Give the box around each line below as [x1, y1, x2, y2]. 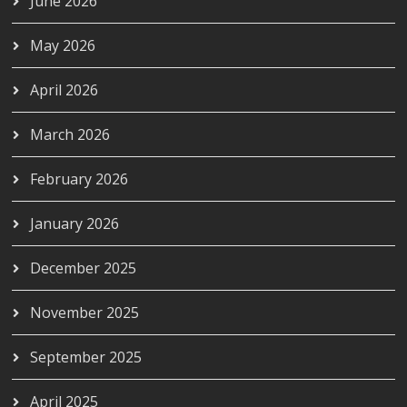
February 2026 [30, 168, 129, 189]
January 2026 [30, 213, 120, 233]
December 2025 [30, 257, 137, 278]
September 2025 [30, 346, 143, 367]
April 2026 [30, 79, 99, 100]
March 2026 [30, 124, 111, 144]
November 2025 [30, 302, 140, 323]
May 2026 [30, 35, 96, 55]
